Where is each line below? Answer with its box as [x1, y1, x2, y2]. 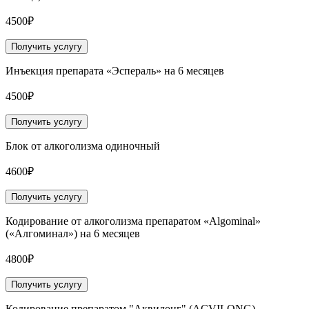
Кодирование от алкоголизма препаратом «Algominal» [6, 215, 261, 228]
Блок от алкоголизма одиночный [6, 140, 160, 152]
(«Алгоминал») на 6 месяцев [6, 228, 140, 240]
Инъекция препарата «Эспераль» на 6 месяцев [6, 65, 224, 77]
